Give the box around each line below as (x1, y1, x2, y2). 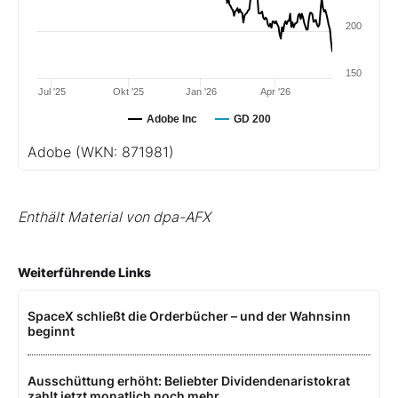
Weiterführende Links (18, 264, 151, 280)
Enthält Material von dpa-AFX (18, 207, 211, 226)
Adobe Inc (147, 112, 197, 125)
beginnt (28, 322, 75, 338)
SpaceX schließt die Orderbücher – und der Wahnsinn (28, 307, 351, 323)
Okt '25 (113, 85, 145, 97)
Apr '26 (259, 85, 291, 97)
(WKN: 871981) (76, 142, 174, 161)
